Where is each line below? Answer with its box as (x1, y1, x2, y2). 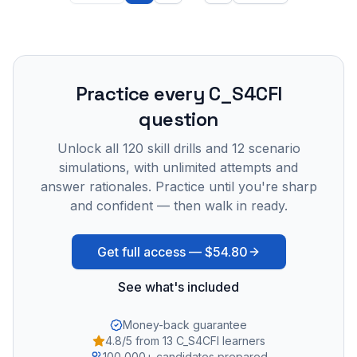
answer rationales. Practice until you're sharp (40, 178, 317, 194)
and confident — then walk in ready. (69, 197, 288, 214)
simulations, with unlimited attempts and (59, 159, 298, 175)
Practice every (75, 80, 209, 106)
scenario (248, 139, 300, 156)
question (139, 106, 218, 131)
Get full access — (96, 243, 205, 260)
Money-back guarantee (123, 317, 247, 331)
